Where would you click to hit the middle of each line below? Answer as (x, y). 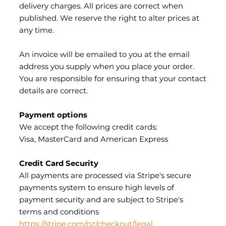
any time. (37, 31)
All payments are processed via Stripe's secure (105, 176)
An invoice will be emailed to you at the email (104, 55)
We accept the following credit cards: (88, 128)
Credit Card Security (59, 164)
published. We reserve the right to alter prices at (109, 19)
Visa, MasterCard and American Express (94, 140)
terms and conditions (59, 212)
